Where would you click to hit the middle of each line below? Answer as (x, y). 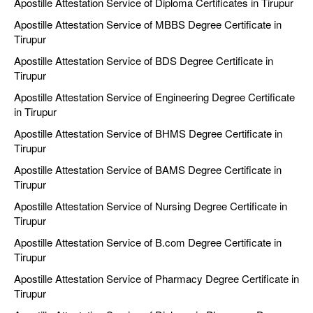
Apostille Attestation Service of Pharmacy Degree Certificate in (156, 279)
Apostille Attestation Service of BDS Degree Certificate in (144, 61)
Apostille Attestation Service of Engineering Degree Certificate (154, 97)
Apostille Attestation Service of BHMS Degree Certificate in (148, 133)
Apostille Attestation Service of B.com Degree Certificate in (148, 242)
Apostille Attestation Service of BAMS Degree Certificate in (148, 170)
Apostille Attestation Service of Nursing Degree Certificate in (151, 206)
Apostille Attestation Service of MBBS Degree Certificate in (148, 24)
